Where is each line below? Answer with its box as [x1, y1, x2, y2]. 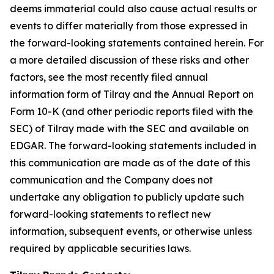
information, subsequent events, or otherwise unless [10, 224, 252, 237]
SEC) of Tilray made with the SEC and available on [10, 122, 249, 135]
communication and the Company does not [10, 173, 213, 186]
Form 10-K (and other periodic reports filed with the [10, 105, 253, 117]
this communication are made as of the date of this [10, 156, 250, 169]
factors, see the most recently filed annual [10, 70, 208, 83]
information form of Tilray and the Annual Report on [10, 87, 254, 100]
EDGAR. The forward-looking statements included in [10, 139, 256, 152]
